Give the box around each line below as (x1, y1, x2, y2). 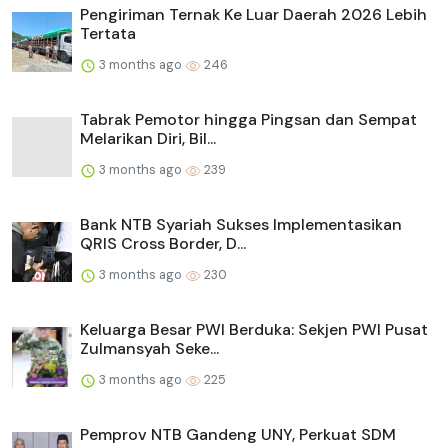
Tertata (80, 23, 136, 45)
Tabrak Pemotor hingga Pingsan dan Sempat (80, 109, 417, 131)
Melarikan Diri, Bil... (80, 128, 216, 150)
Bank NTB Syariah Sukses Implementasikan (80, 214, 402, 236)
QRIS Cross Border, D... (80, 233, 246, 255)
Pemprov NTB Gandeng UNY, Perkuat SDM (80, 424, 396, 446)
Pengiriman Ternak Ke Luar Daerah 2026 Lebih (80, 4, 427, 26)
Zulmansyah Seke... (80, 338, 219, 360)
